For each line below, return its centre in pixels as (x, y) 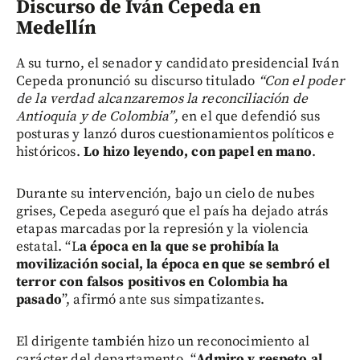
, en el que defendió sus (247, 116)
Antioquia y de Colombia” (95, 116)
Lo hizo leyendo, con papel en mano (197, 151)
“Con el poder (301, 81)
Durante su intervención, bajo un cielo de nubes (166, 193)
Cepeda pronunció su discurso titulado (137, 81)
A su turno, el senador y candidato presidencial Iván (178, 63)
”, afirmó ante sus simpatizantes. (163, 299)
